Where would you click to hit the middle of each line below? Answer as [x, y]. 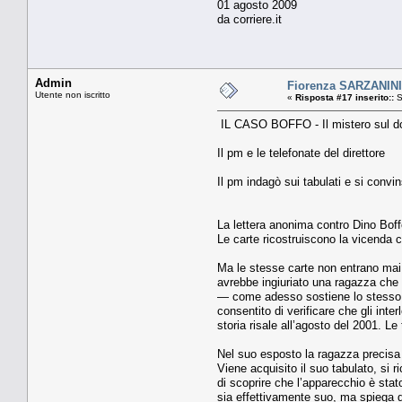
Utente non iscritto [73, 94]
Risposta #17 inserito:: [345, 97]
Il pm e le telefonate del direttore [301, 153]
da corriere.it [249, 19]
